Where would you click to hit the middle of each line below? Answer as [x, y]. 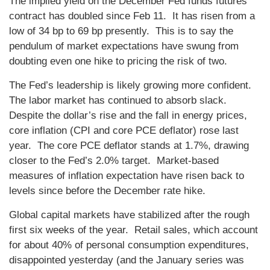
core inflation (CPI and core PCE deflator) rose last [124, 131]
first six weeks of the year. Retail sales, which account [133, 230]
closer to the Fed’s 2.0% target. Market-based [114, 161]
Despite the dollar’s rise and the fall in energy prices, [128, 116]
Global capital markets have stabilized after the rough [129, 215]
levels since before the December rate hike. [109, 191]
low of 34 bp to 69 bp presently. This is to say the [121, 31]
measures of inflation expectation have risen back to [127, 176]
